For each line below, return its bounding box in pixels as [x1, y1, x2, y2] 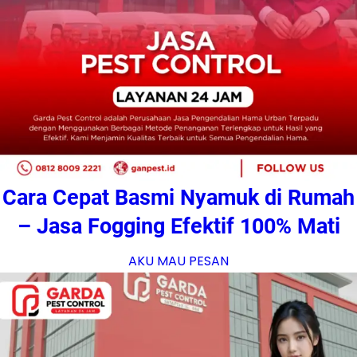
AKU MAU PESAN [128, 252, 229, 271]
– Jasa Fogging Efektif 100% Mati [17, 214, 340, 240]
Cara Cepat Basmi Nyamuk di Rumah [2, 185, 355, 211]
